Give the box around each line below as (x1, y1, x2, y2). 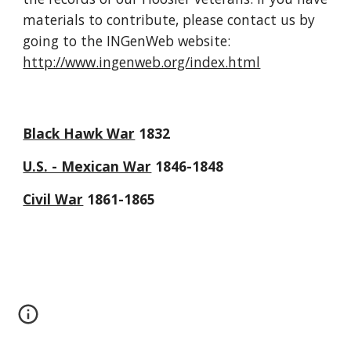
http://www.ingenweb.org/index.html (23, 52, 261, 71)
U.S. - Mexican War (23, 157, 152, 175)
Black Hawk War (23, 124, 136, 143)
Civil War (23, 190, 84, 208)
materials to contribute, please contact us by (23, 10, 316, 29)
